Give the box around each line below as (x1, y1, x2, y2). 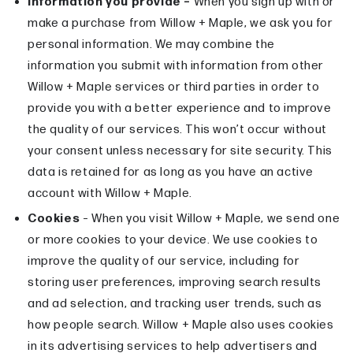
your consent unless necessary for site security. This (28, 143, 333, 159)
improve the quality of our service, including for (28, 254, 300, 269)
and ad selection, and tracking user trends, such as (28, 296, 322, 312)
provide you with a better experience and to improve (28, 101, 332, 117)
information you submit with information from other (28, 58, 325, 74)
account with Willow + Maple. (28, 186, 192, 202)
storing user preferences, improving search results (28, 275, 322, 291)
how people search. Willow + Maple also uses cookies (28, 318, 334, 333)
